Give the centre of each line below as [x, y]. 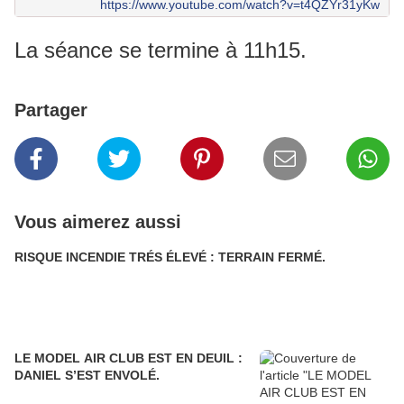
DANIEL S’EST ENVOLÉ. [87, 376]
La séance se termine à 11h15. [161, 50]
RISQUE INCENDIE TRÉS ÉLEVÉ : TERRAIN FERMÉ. [272, 257]
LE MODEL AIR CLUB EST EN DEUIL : [95, 358]
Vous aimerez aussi [98, 222]
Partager [51, 110]
